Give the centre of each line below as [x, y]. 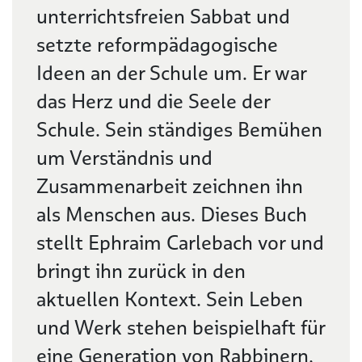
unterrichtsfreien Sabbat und [163, 17]
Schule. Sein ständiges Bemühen [179, 130]
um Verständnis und [124, 158]
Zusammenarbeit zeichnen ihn [170, 186]
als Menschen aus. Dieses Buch [172, 215]
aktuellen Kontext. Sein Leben [170, 299]
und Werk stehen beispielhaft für [181, 328]
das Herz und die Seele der [153, 101]
